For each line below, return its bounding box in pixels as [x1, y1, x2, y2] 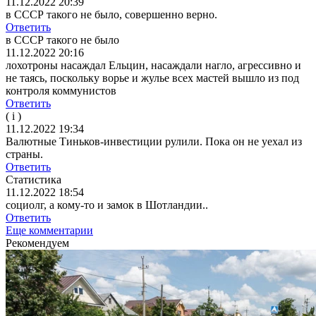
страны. [6, 148, 43, 161]
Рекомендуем [6, 237, 69, 250]
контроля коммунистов [6, 85, 116, 97]
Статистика [6, 174, 61, 186]
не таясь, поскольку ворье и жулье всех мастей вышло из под [6, 72, 299, 85]
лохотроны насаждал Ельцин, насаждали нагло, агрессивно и [6, 59, 301, 72]
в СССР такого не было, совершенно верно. [6, 8, 217, 21]
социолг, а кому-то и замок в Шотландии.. [6, 199, 208, 212]
